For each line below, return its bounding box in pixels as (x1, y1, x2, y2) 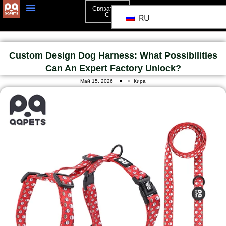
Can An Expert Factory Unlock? (45, 63, 181, 73)
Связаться (92, 5, 123, 12)
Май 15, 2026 (80, 78, 113, 84)
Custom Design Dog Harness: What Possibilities (9, 50, 217, 61)
